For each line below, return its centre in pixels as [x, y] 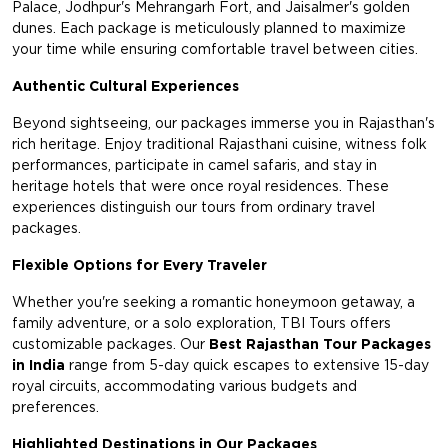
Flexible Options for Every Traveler [139, 265]
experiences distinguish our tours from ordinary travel [193, 207]
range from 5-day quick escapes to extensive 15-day [247, 365]
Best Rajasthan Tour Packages [320, 344]
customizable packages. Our [110, 344]
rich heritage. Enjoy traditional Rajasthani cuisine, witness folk [219, 144]
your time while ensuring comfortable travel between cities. [215, 49]
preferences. [55, 407]
